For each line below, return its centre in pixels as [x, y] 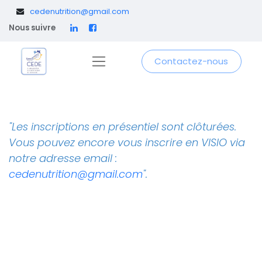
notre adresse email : [63, 158]
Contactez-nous [192, 61]
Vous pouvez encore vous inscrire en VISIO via [127, 143]
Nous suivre [32, 28]
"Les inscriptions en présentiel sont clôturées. [123, 127]
